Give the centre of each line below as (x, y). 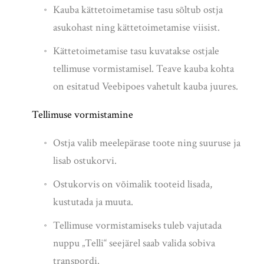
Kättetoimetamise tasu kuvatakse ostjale (136, 51)
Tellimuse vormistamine (82, 115)
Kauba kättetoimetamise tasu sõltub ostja (138, 10)
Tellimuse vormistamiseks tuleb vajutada (137, 226)
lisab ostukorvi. (85, 161)
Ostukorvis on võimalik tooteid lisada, (133, 184)
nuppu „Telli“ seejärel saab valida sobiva (134, 243)
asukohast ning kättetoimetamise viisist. (138, 28)
